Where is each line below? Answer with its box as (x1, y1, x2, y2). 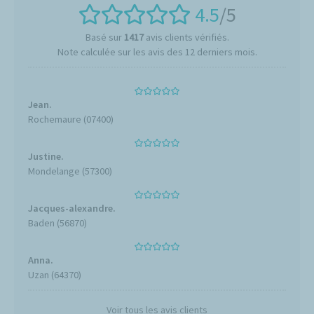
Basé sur (85, 30, 124, 43)
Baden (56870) (28, 216, 87, 229)
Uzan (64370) (28, 268, 81, 281)
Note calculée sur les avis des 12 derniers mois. (57, 45, 257, 58)
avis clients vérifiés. (143, 30, 229, 43)
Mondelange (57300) (28, 164, 112, 177)
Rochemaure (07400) (28, 112, 114, 125)
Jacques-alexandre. (28, 201, 116, 214)
